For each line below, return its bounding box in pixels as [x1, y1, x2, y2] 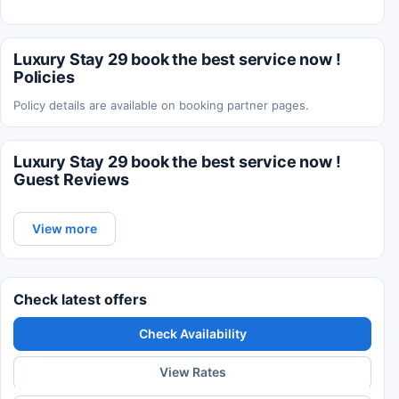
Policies [13, 67, 75, 86]
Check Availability [138, 325, 247, 341]
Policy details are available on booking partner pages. [13, 97, 309, 112]
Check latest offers [13, 289, 147, 308]
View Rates [159, 364, 226, 380]
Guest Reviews [13, 169, 129, 189]
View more [32, 220, 97, 236]
